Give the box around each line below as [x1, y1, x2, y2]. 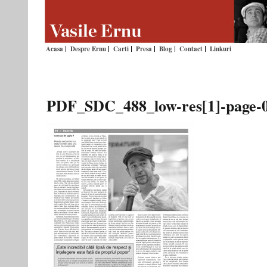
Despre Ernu [70, 44, 106, 54]
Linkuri [210, 44, 231, 54]
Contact [179, 44, 203, 54]
